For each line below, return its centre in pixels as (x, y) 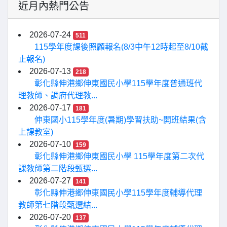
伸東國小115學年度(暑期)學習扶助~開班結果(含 (120, 120)
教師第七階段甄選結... (58, 205)
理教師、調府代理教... (58, 96)
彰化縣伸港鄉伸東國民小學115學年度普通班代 (118, 83)
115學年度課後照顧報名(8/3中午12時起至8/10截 (121, 47)
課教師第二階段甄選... (58, 168)
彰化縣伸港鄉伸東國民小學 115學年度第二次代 (119, 156)
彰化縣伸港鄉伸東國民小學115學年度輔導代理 (118, 193)
